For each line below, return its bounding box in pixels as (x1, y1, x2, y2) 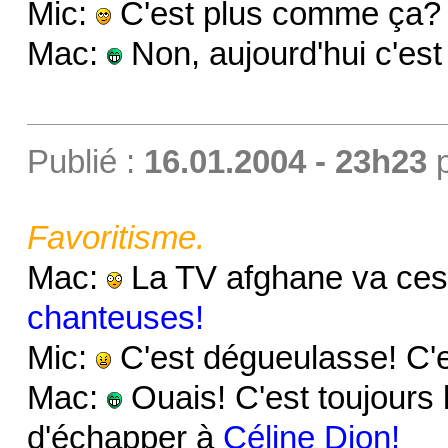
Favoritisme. (26, 219, 205, 256)
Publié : (26, 143, 144, 180)
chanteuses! (26, 299, 204, 336)
